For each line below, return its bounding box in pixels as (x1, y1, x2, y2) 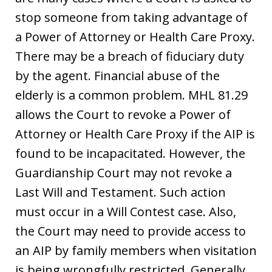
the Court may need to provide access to (15, 222, 246, 239)
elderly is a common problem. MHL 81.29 (15, 86, 248, 103)
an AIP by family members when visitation (15, 242, 257, 259)
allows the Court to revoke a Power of (15, 106, 231, 123)
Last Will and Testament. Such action (15, 183, 226, 200)
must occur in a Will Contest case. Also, (15, 203, 236, 220)
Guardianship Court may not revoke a (15, 164, 232, 181)
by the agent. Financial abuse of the (15, 67, 220, 84)
